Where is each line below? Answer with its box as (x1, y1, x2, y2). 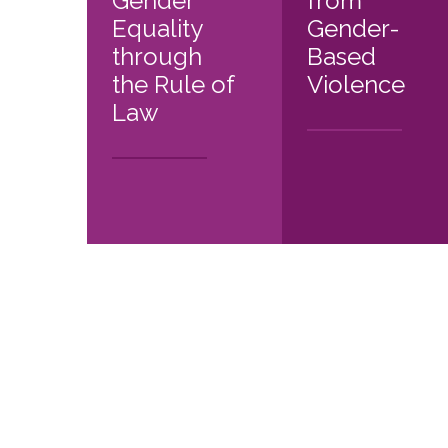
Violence (306, 70, 405, 100)
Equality (112, 14, 202, 44)
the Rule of (112, 70, 234, 100)
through (112, 42, 202, 72)
